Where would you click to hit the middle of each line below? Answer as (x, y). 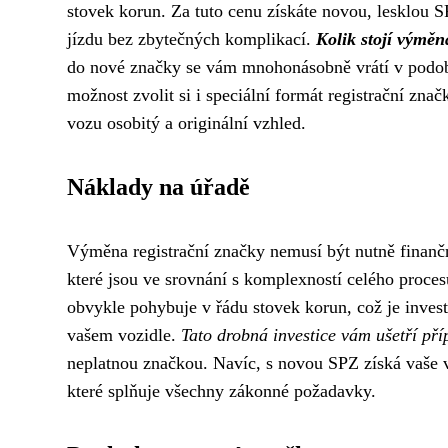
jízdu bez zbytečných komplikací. (191, 39)
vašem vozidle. (124, 335)
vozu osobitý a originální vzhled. (186, 123)
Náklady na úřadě (158, 187)
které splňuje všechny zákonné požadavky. (221, 391)
